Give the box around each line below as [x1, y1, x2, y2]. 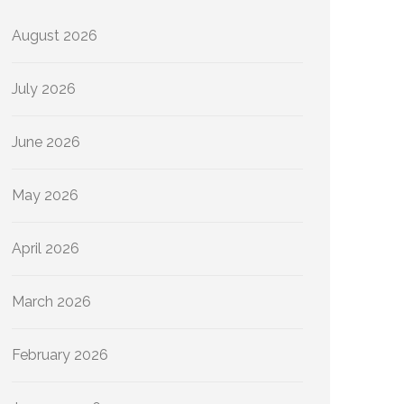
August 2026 [12, 27, 97, 44]
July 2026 [12, 80, 76, 97]
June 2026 [12, 133, 80, 151]
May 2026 [12, 187, 78, 204]
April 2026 [12, 240, 79, 257]
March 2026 [12, 293, 91, 310]
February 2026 [12, 346, 108, 363]
